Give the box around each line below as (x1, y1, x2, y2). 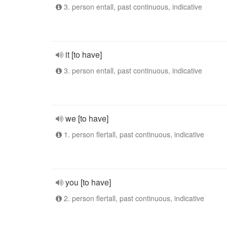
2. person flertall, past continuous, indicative (62, 193, 204, 203)
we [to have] (65, 112, 108, 124)
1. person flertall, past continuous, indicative (62, 129, 204, 139)
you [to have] (65, 176, 111, 188)
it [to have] (65, 49, 102, 60)
